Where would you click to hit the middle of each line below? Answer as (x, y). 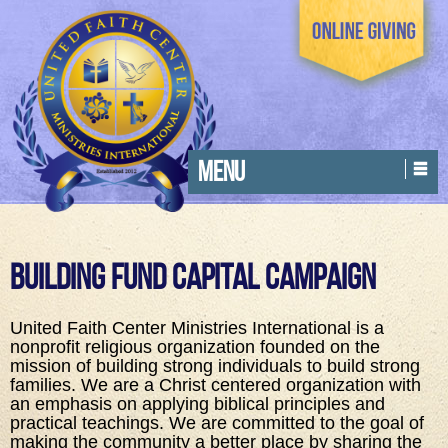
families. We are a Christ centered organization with (215, 385)
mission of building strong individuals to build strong (215, 366)
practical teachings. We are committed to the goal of (217, 423)
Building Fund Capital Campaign (193, 276)
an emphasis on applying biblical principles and (197, 404)
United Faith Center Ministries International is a (197, 328)
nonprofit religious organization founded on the (195, 347)
